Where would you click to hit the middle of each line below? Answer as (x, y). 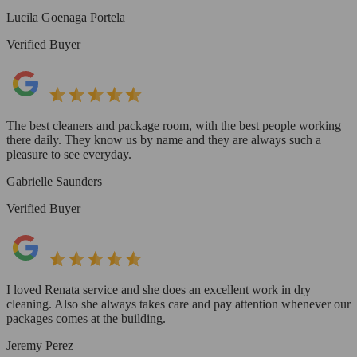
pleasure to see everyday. (69, 154)
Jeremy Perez (40, 345)
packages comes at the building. (86, 318)
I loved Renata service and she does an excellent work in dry (159, 289)
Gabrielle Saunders (54, 181)
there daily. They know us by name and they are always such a (164, 139)
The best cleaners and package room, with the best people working (174, 125)
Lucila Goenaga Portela (66, 17)
